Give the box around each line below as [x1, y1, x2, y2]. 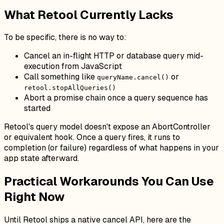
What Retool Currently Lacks [4, 6, 173, 22]
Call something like [24, 71, 97, 82]
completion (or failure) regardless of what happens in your [4, 142, 219, 153]
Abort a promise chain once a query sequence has [24, 92, 208, 103]
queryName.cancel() [97, 73, 169, 81]
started [24, 103, 50, 114]
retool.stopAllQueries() [24, 84, 116, 92]
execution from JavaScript [24, 61, 122, 72]
